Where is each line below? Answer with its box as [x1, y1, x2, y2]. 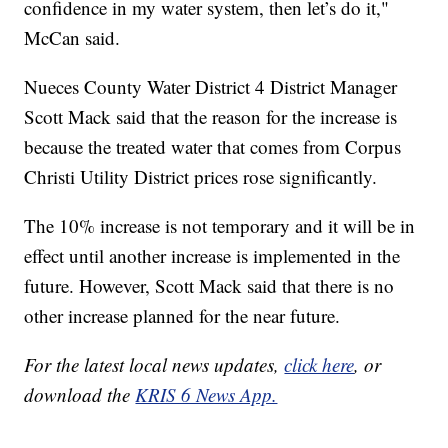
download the [24, 382, 136, 408]
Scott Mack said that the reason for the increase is [24, 104, 398, 130]
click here [284, 352, 355, 378]
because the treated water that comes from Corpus [24, 134, 402, 160]
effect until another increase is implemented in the [24, 243, 401, 269]
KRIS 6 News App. [135, 382, 278, 408]
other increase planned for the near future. [24, 303, 341, 329]
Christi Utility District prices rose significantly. [24, 164, 378, 190]
